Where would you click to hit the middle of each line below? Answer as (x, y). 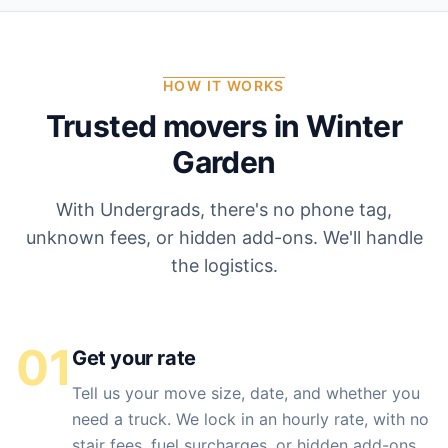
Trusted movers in (175, 126)
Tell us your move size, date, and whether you (246, 393)
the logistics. (224, 265)
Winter (354, 126)
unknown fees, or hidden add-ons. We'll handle (224, 237)
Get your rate (134, 358)
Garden (224, 162)
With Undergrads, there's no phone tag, (224, 209)
